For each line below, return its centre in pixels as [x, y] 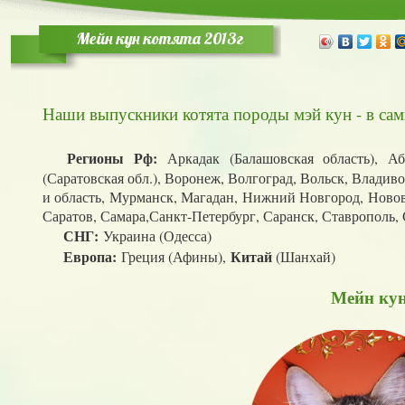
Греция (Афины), [174, 256]
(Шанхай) [304, 256]
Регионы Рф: [112, 158]
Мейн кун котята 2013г [160, 38]
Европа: [80, 256]
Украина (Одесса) [155, 235]
